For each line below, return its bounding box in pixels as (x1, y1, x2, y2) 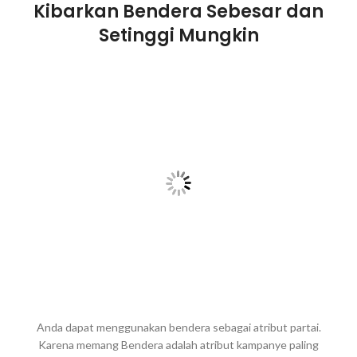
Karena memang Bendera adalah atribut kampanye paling (38, 338, 319, 352)
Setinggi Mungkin (98, 23, 259, 49)
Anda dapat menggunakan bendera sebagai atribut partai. (36, 320, 321, 335)
